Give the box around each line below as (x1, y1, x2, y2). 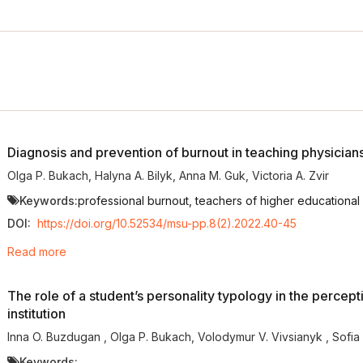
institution (6, 305, 66, 322)
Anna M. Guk (178, 168, 246, 182)
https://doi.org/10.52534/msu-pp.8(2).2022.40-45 (36, 216, 297, 231)
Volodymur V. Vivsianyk (197, 329, 326, 344)
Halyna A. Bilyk (94, 168, 173, 182)
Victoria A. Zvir (251, 168, 329, 182)
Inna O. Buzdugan (6, 329, 104, 344)
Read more (6, 245, 66, 259)
